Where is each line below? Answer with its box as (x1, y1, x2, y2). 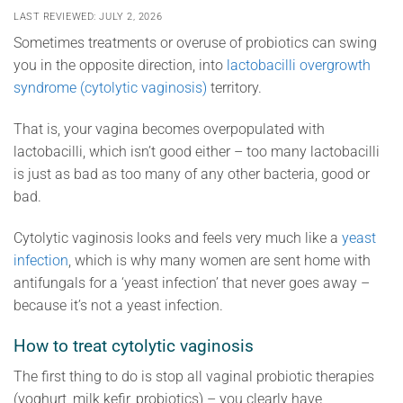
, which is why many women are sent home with (68, 251, 371, 269)
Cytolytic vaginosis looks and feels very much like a (13, 228, 342, 246)
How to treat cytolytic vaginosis (13, 335, 254, 356)
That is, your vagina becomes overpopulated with (13, 121, 325, 139)
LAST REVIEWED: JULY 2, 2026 (13, 11, 163, 23)
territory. (207, 79, 262, 97)
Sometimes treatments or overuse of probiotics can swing (13, 34, 377, 52)
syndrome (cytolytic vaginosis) (13, 79, 207, 97)
